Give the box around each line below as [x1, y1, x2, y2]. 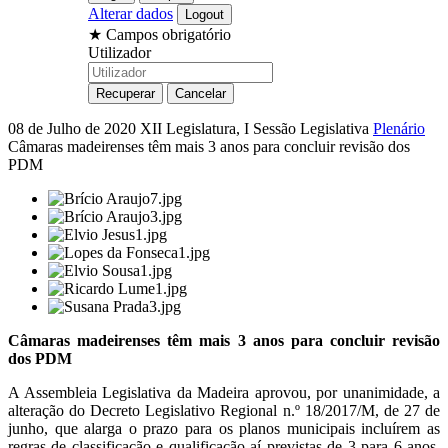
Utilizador [88, 43, 151, 61]
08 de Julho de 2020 [8, 119, 140, 137]
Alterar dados [88, 4, 173, 22]
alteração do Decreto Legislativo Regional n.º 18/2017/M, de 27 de [8, 401, 440, 419]
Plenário [373, 119, 425, 137]
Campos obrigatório [106, 25, 231, 43]
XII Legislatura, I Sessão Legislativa [140, 119, 373, 137]
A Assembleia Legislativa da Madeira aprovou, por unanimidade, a [8, 383, 440, 401]
